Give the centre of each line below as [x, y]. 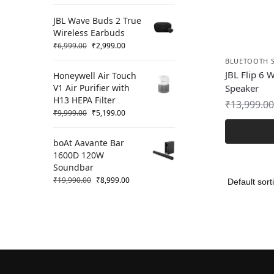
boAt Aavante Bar [89, 143]
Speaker [242, 88]
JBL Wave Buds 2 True [97, 20]
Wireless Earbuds [89, 32]
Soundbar [73, 168]
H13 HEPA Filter [84, 100]
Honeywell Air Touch [95, 76]
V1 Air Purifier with [91, 88]
